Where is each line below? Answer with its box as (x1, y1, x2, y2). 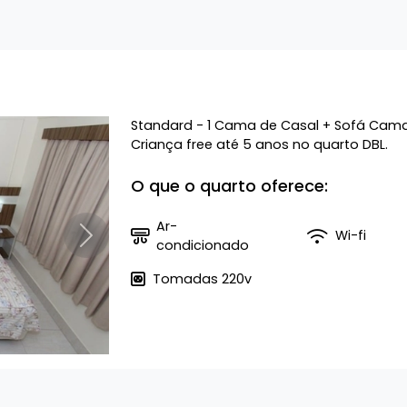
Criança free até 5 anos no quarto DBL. (130, 134, 388, 154)
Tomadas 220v (152, 269, 252, 288)
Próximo (84, 233, 138, 253)
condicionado (155, 235, 249, 254)
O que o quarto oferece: (130, 174, 328, 197)
